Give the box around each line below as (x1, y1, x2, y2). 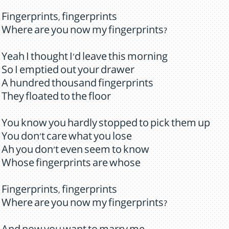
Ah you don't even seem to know (2, 146, 149, 156)
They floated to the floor (2, 93, 111, 103)
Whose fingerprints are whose (2, 159, 141, 170)
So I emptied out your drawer (2, 66, 134, 77)
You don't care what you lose (2, 133, 132, 143)
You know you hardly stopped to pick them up (2, 120, 210, 130)
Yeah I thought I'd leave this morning (2, 53, 168, 63)
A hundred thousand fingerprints (2, 80, 153, 90)
